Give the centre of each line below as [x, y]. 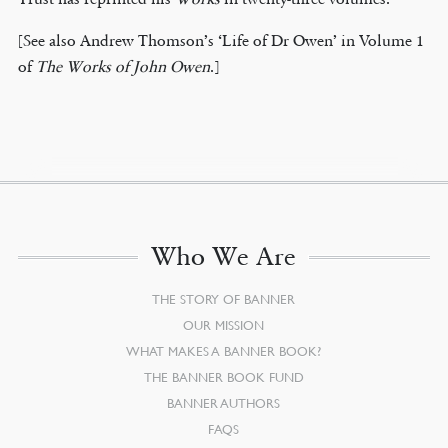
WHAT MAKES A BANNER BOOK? [224, 351]
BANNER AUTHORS [224, 403]
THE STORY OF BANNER [224, 299]
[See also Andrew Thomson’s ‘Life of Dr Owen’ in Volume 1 [220, 41]
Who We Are [224, 257]
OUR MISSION [224, 325]
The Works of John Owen [122, 67]
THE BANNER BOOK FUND [223, 377]
